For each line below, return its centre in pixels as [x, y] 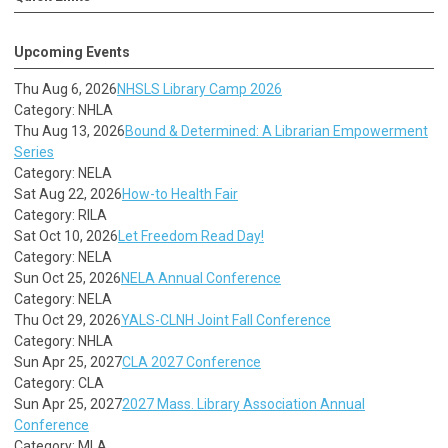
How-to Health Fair [180, 193]
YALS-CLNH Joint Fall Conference [226, 319]
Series [34, 151]
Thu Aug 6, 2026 [65, 88]
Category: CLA [59, 382]
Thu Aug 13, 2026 [69, 130]
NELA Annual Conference [201, 277]
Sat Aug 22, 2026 [68, 193]
